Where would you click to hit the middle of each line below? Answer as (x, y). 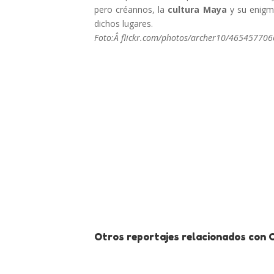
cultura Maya (197, 9)
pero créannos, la (131, 9)
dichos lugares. (124, 24)
